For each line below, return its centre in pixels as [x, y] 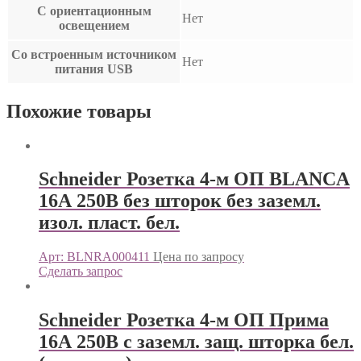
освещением [94, 25]
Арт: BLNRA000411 [94, 257]
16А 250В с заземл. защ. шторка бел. [196, 342]
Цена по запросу [199, 257]
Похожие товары [79, 111]
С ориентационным [94, 10]
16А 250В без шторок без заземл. [180, 201]
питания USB [94, 68]
